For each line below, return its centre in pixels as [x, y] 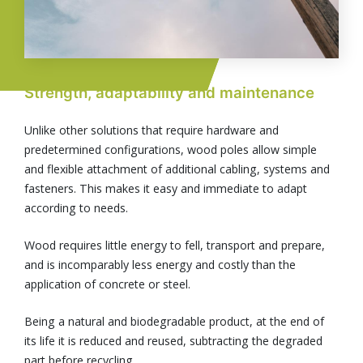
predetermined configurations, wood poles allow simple [171, 149]
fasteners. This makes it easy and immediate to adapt [166, 188]
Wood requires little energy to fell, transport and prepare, [175, 245]
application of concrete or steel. [107, 284]
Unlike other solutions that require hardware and [152, 130]
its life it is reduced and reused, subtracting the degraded [173, 340]
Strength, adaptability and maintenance [169, 92]
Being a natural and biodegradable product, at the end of [174, 321]
